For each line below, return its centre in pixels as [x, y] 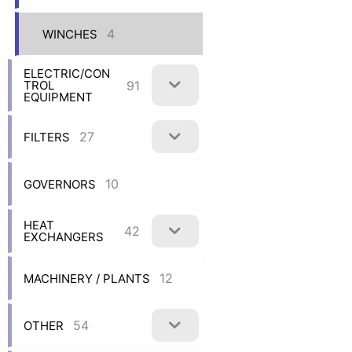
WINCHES [70, 34]
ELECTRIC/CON [67, 74]
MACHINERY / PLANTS [87, 278]
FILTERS [47, 137]
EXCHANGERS [64, 237]
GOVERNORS [60, 184]
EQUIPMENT [58, 97]
